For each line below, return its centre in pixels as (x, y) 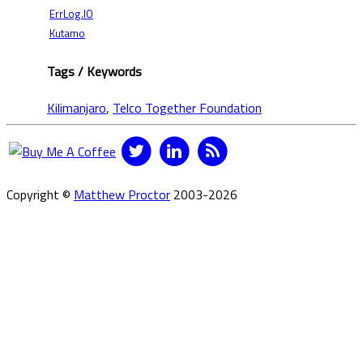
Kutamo (67, 34)
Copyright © (40, 194)
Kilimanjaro (77, 107)
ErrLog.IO (71, 14)
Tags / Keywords (94, 71)
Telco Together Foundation (187, 107)
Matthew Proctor (122, 194)
